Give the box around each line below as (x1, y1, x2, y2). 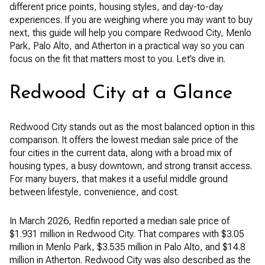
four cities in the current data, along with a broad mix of (9, 147, 232, 159)
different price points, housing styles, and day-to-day (9, 1, 223, 12)
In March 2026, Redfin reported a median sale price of (9, 215, 230, 227)
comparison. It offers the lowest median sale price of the (9, 134, 238, 146)
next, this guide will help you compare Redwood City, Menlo (9, 27, 251, 38)
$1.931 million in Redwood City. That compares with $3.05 (9, 228, 244, 240)
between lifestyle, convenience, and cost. (9, 186, 179, 198)
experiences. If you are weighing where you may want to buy (9, 14, 253, 25)
